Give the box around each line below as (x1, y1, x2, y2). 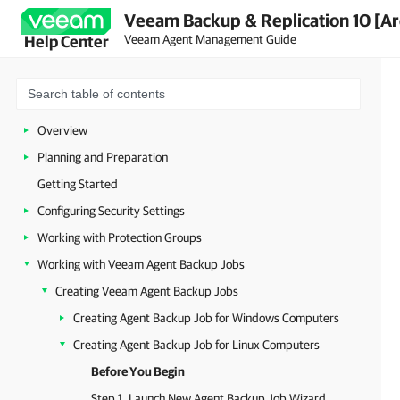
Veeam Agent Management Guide (124, 31, 296, 46)
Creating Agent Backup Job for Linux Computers (73, 337, 320, 352)
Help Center (23, 32, 109, 51)
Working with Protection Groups (37, 230, 202, 245)
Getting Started (37, 177, 118, 191)
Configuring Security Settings (37, 204, 185, 218)
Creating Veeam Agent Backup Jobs (55, 284, 238, 298)
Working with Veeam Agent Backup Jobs (37, 257, 245, 271)
